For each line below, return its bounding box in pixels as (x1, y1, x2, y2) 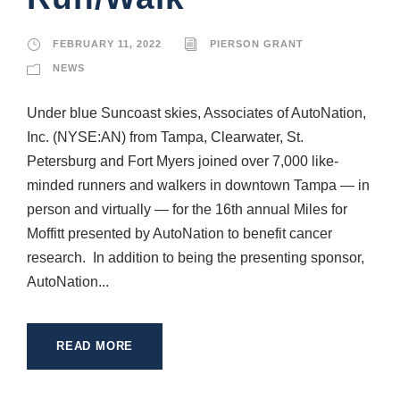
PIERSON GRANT (210, 37, 304, 49)
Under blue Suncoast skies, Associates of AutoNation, (27, 104, 366, 121)
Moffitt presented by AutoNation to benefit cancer (27, 225, 332, 241)
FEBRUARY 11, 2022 (53, 37, 162, 49)
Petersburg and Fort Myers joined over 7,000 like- (27, 153, 338, 169)
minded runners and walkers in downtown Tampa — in (27, 177, 370, 193)
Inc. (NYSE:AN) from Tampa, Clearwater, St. (27, 129, 304, 145)
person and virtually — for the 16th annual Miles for (27, 201, 347, 217)
